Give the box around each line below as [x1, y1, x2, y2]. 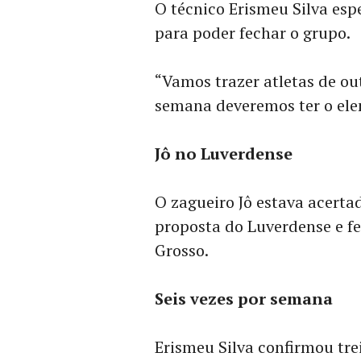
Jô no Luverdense [155, 143, 293, 164]
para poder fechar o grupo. [155, 22, 351, 44]
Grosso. [155, 239, 209, 261]
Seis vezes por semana [155, 288, 333, 309]
